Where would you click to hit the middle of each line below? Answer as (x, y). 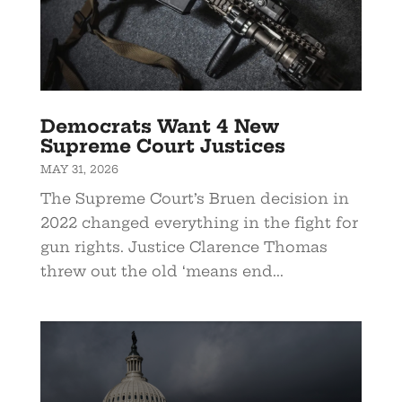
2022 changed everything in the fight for (199, 222)
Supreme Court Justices (162, 145)
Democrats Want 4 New (159, 126)
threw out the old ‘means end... (162, 271)
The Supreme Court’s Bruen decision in (194, 198)
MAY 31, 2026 (79, 169)
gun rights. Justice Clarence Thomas (184, 246)
